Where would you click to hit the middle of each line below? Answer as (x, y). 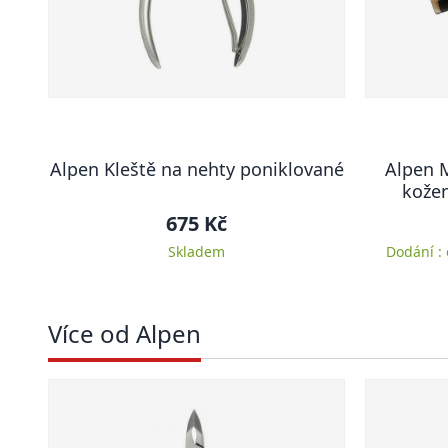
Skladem (196, 251)
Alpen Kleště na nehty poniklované (196, 169)
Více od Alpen (124, 333)
